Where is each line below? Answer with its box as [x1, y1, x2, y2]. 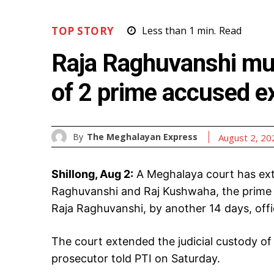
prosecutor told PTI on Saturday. [51, 252, 220, 265]
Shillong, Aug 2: [51, 168, 133, 181]
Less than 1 [141, 24, 194, 38]
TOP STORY [51, 24, 114, 39]
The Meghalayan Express [87, 130, 198, 143]
